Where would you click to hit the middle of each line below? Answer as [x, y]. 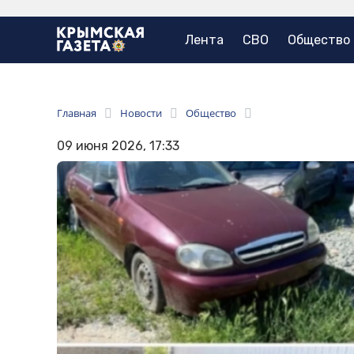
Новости [141, 113]
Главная [77, 113]
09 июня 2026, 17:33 [118, 146]
